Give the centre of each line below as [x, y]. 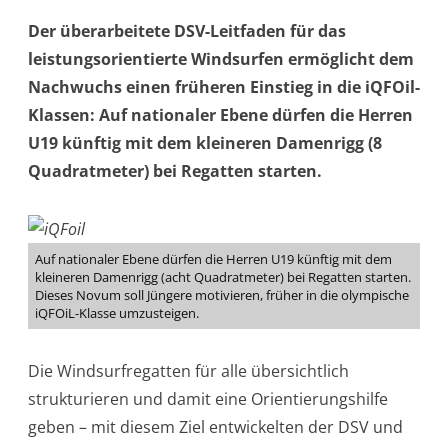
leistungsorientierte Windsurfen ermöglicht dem [221, 59]
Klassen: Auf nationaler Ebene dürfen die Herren [220, 115]
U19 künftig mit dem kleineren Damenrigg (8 [205, 143]
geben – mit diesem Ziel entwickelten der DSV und [215, 426]
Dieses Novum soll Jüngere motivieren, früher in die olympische [222, 294]
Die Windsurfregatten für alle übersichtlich [188, 370]
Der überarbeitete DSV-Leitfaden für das [187, 31]
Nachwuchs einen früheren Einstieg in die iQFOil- [224, 87]
